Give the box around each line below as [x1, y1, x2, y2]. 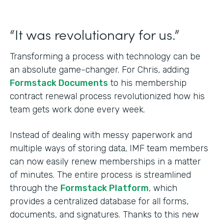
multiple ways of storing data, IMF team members [10, 143, 208, 154]
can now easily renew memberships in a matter [10, 156, 201, 167]
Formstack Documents [10, 78, 108, 88]
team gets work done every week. [10, 104, 147, 115]
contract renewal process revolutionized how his [10, 91, 205, 102]
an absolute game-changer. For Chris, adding [10, 64, 189, 75]
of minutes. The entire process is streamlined [10, 169, 191, 180]
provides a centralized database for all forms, [10, 196, 189, 207]
